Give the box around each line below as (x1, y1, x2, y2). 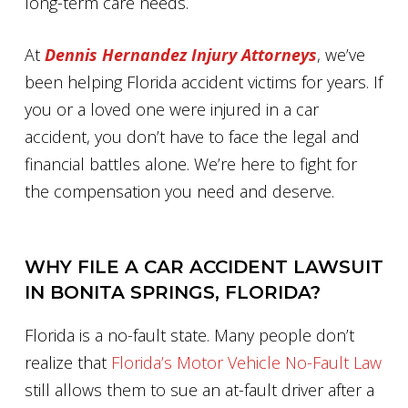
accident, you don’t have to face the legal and (25, 126, 360, 148)
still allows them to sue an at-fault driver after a (25, 379, 374, 401)
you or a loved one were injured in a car (25, 98, 319, 120)
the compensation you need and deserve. (25, 180, 334, 202)
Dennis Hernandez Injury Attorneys (45, 44, 317, 66)
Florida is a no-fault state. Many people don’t (25, 324, 354, 346)
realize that (25, 352, 111, 373)
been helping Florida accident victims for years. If (25, 71, 382, 93)
